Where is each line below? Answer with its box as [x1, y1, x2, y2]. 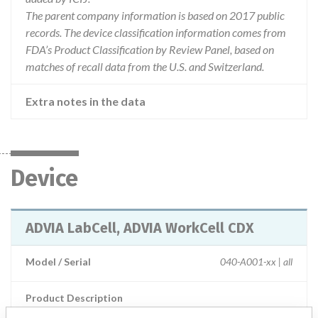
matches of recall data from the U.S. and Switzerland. [26, 60, 264, 73]
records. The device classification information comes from [26, 26, 286, 39]
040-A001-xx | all [220, 256, 292, 268]
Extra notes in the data [26, 94, 146, 108]
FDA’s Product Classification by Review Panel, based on [26, 43, 274, 56]
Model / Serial [26, 256, 91, 268]
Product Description [26, 292, 123, 304]
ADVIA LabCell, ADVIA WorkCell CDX [26, 219, 254, 236]
